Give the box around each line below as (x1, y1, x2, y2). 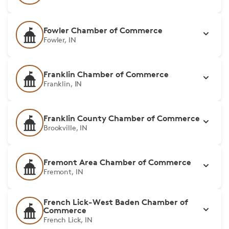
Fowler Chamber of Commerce (43, 25, 163, 35)
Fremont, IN (43, 167, 83, 176)
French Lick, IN (43, 215, 93, 224)
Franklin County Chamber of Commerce (43, 113, 200, 123)
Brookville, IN (43, 123, 88, 132)
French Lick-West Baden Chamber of (43, 197, 188, 207)
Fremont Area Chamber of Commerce (43, 157, 191, 167)
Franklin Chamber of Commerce (43, 69, 169, 79)
